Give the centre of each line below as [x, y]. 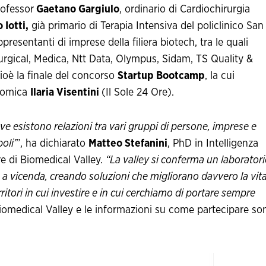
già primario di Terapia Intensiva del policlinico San [146, 26]
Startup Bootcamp [161, 76]
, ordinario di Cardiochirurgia [185, 10]
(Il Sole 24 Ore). [138, 93]
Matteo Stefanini [128, 144]
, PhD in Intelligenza [213, 144]
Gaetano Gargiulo [77, 10]
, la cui [220, 76]
